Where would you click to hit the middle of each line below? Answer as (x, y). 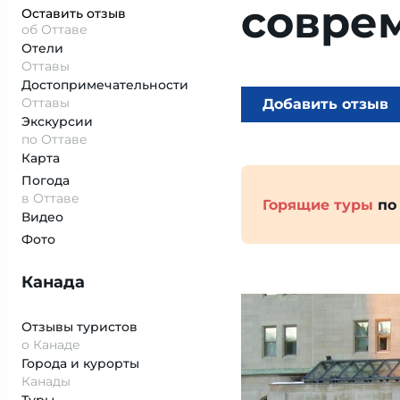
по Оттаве (54, 139)
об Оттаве (54, 29)
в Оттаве (50, 198)
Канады (46, 381)
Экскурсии (57, 121)
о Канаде (51, 345)
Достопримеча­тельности (105, 85)
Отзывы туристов (79, 327)
